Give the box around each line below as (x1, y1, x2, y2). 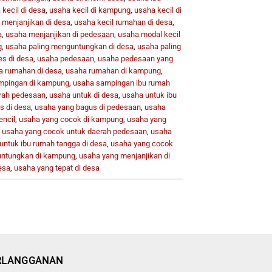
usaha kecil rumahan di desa (73, 17, 172, 27)
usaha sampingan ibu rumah (72, 78, 170, 87)
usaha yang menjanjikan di (78, 151, 170, 160)
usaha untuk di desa (49, 90, 118, 100)
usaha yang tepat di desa (13, 163, 100, 172)
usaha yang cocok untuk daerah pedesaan (1, 126, 147, 136)
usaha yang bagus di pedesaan (34, 102, 141, 112)
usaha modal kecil (117, 29, 180, 39)
